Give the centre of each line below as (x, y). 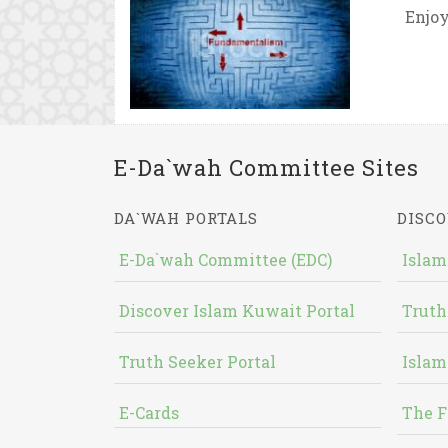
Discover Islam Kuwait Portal (237, 310)
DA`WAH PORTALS (186, 218)
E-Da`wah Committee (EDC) (225, 259)
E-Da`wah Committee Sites (266, 167)
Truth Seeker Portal (197, 361)
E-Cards (149, 412)
